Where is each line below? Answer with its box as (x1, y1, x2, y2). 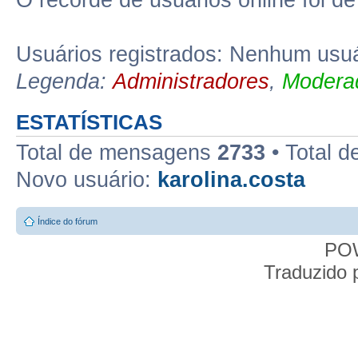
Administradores (113, 70, 269, 93)
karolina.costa (157, 168, 305, 192)
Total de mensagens (16, 141, 217, 165)
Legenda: (16, 70, 113, 93)
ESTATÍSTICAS (16, 111, 162, 133)
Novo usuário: (16, 168, 157, 192)
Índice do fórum (38, 216, 97, 226)
